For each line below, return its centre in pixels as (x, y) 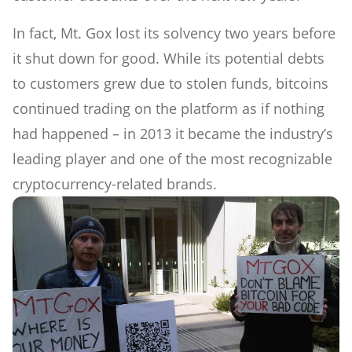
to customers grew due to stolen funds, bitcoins (170, 83)
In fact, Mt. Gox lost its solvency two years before (174, 33)
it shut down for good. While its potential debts (169, 58)
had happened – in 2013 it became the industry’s (173, 133)
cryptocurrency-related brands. (115, 183)
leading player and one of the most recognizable (172, 158)
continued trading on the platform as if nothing (169, 108)
